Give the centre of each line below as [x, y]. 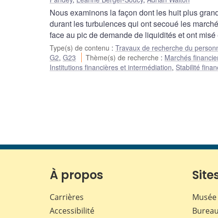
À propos [76, 175]
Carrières [67, 197]
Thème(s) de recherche [123, 58]
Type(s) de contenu [81, 48]
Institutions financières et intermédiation [111, 67]
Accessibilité [72, 211]
